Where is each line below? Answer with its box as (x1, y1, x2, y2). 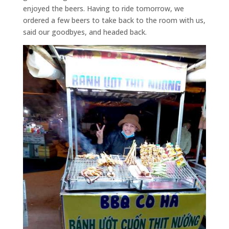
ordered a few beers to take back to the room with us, (22, 15, 205, 25)
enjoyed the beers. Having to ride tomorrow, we (22, 3, 184, 13)
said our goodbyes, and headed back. (22, 27, 147, 37)
